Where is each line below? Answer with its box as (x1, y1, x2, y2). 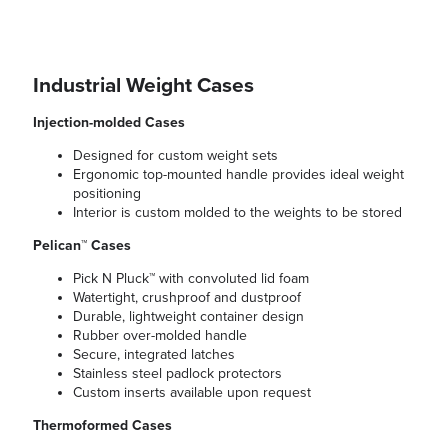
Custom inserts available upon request (73, 384, 311, 402)
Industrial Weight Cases (33, 72, 254, 98)
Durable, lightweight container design (73, 308, 304, 326)
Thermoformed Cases (33, 417, 172, 435)
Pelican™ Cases (33, 237, 131, 255)
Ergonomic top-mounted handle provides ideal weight (73, 166, 404, 184)
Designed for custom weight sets (73, 147, 278, 165)
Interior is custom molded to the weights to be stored (73, 204, 402, 222)
